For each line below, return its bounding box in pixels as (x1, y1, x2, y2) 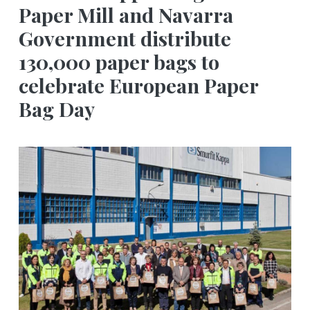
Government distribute (19, 25, 231, 52)
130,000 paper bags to (19, 48, 219, 75)
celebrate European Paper (19, 72, 258, 99)
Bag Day (19, 95, 95, 122)
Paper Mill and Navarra (19, 1, 233, 28)
